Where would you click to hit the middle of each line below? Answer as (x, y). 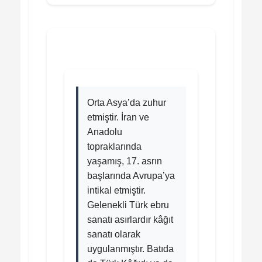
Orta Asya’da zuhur (127, 102)
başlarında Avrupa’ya (131, 175)
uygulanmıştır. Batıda (130, 249)
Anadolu (105, 132)
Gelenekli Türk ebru (128, 205)
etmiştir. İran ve (118, 117)
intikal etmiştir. (116, 190)
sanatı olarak (114, 234)
